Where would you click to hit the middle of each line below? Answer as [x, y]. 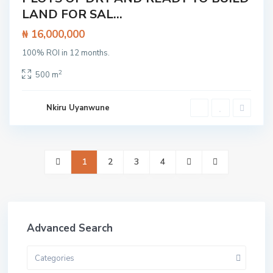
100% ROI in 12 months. [66, 53]
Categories [55, 258]
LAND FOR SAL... [72, 14]
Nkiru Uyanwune [78, 108]
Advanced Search [70, 228]
